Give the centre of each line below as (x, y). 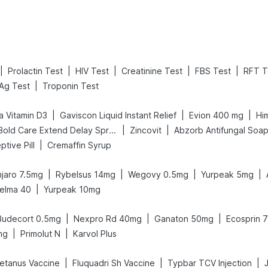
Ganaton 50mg (184, 219)
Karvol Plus (95, 234)
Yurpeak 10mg (72, 189)
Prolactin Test (35, 71)
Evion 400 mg (216, 115)
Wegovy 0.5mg (158, 174)
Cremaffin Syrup (79, 145)
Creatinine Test (152, 71)
